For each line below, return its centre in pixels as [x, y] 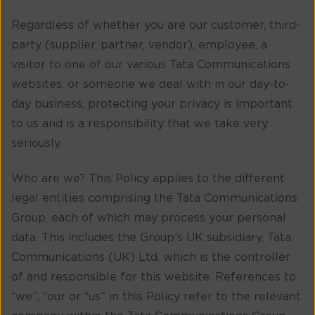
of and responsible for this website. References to [154, 277]
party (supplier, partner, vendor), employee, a [139, 45]
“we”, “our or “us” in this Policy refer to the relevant [156, 296]
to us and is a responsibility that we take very [140, 123]
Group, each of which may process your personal [149, 218]
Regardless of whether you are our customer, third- [156, 25]
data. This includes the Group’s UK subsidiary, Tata [151, 237]
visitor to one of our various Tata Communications [151, 64]
